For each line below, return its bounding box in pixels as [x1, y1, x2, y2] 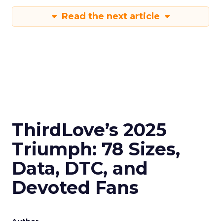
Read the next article [59, 11, 162, 22]
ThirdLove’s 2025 [12, 119, 167, 141]
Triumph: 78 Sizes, [12, 138, 180, 160]
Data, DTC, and [12, 157, 148, 179]
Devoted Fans [12, 177, 139, 198]
